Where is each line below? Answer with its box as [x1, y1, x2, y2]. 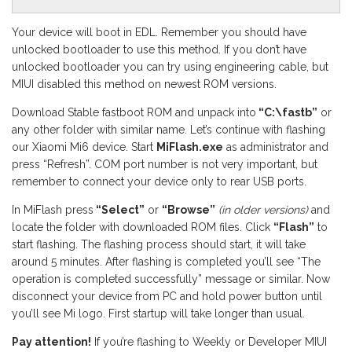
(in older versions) [218, 203, 308, 216]
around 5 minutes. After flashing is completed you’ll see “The [12, 255, 321, 268]
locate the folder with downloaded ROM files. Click [12, 220, 273, 233]
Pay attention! [12, 335, 91, 348]
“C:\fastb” [256, 105, 317, 119]
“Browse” [162, 203, 215, 216]
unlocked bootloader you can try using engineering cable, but [12, 60, 328, 73]
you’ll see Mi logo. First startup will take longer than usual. [12, 306, 305, 320]
